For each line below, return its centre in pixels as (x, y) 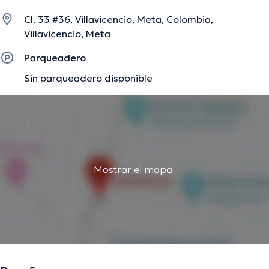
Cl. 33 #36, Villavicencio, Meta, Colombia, (119, 20)
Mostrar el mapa (133, 170)
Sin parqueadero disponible (88, 78)
